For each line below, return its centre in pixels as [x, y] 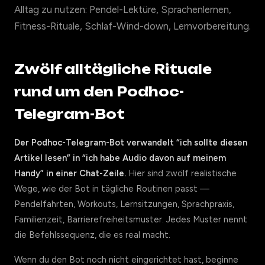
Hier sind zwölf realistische [181, 173]
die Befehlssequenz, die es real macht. [92, 235]
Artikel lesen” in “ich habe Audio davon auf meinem [120, 158]
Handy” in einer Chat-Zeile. [70, 173]
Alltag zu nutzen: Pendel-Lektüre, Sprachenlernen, [123, 9]
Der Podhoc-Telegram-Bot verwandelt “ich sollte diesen [131, 143]
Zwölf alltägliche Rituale [113, 69]
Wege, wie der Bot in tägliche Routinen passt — [112, 189]
